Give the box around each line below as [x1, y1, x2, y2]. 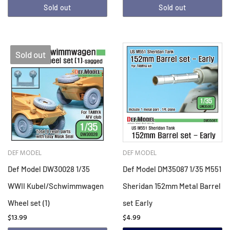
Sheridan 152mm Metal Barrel [123, 181, 221, 191]
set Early [123, 198, 152, 208]
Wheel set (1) [8, 198, 49, 208]
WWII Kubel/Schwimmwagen [8, 181, 104, 191]
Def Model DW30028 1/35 [8, 164, 90, 174]
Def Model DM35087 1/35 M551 [123, 164, 221, 174]
